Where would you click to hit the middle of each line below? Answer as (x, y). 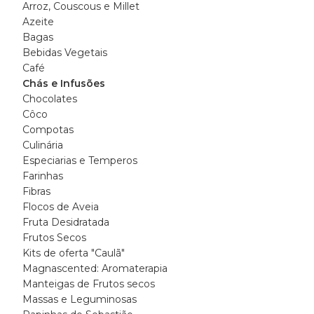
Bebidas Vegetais (65, 53)
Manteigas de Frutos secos (89, 284)
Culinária (43, 145)
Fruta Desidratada (66, 222)
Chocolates (50, 99)
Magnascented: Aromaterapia (95, 268)
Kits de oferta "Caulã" (74, 253)
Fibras (36, 191)
